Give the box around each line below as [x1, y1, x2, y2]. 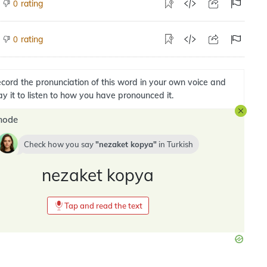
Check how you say [23, 139, 95, 149]
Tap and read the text [64, 201, 142, 210]
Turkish [166, 139, 193, 149]
